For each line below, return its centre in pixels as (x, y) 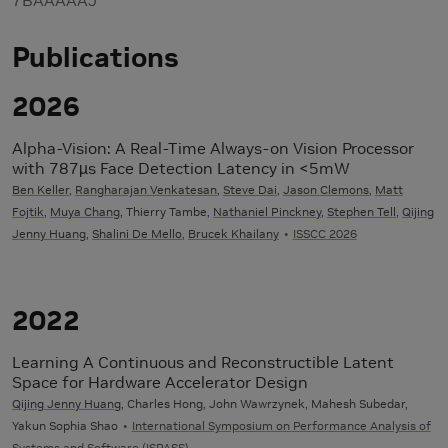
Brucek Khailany (233, 233)
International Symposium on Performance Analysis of (281, 425)
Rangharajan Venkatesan (146, 189)
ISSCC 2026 (324, 233)
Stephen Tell (361, 211)
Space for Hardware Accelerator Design (160, 381)
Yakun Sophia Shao (65, 425)
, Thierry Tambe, (166, 211)
